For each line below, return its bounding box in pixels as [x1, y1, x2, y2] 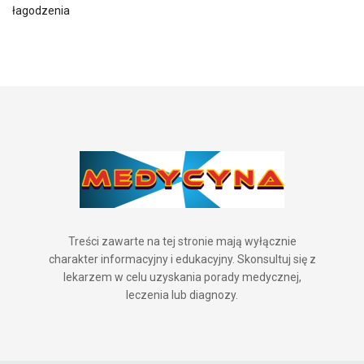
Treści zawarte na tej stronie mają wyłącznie [67, 234, 297, 248]
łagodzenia [12, 3, 70, 17]
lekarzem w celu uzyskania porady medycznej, [63, 270, 301, 284]
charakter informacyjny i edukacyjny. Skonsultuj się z [48, 252, 316, 266]
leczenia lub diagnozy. [126, 288, 238, 301]
